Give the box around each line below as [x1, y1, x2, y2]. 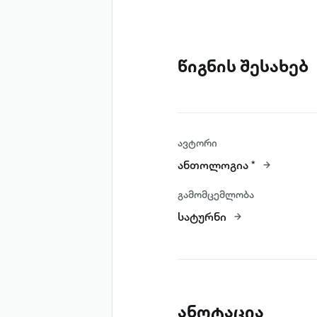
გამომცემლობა [177, 187, 254, 202]
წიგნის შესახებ [177, 54, 309, 79]
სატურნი [177, 208, 226, 224]
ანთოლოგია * [177, 156, 255, 173]
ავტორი [177, 136, 217, 151]
